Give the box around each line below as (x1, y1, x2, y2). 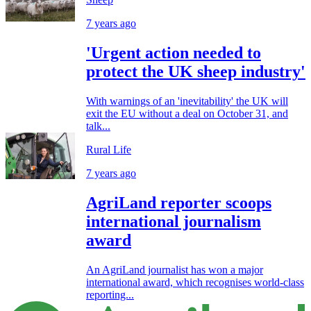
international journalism (86, 212, 261, 230)
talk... (86, 119, 110, 132)
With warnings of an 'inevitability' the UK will (86, 94, 288, 107)
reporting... (86, 288, 134, 301)
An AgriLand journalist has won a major (86, 263, 263, 276)
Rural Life (86, 143, 131, 155)
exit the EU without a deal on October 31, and (86, 107, 288, 119)
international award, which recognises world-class (86, 276, 304, 288)
